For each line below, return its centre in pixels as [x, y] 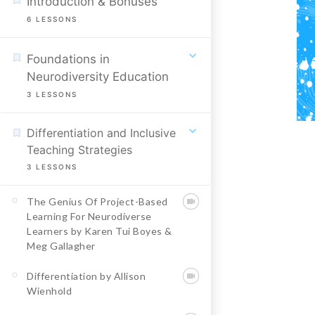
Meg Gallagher [61, 246]
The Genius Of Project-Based [97, 201]
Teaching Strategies [79, 150]
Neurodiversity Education [98, 77]
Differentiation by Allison [86, 276]
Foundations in [68, 59]
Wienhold [49, 291]
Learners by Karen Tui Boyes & [99, 231]
